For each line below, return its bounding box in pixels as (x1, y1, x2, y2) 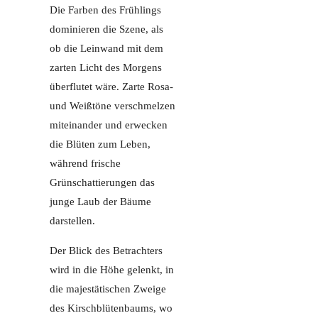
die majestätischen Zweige (50, 283, 166, 295)
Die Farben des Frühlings (50, 4, 161, 16)
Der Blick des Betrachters (50, 245, 163, 257)
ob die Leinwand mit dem (50, 43, 163, 55)
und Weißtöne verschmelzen (50, 100, 175, 112)
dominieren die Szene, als (50, 23, 163, 35)
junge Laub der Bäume (50, 196, 151, 208)
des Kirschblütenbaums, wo (50, 302, 172, 314)
